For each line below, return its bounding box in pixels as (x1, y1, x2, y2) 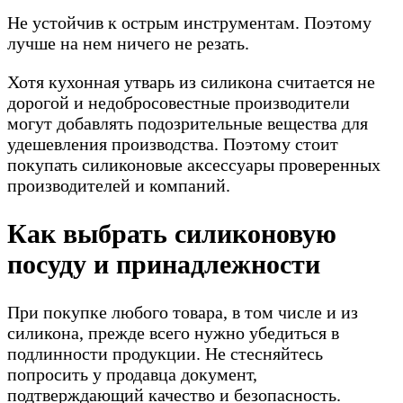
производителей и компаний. (7, 175, 230, 195)
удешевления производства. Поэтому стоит (7, 133, 338, 154)
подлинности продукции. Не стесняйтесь (7, 343, 323, 363)
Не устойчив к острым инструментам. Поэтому (7, 12, 372, 32)
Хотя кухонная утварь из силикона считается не (7, 71, 375, 92)
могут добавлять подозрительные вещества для (7, 112, 368, 133)
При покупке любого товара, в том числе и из (7, 301, 358, 322)
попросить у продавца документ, (7, 363, 257, 384)
